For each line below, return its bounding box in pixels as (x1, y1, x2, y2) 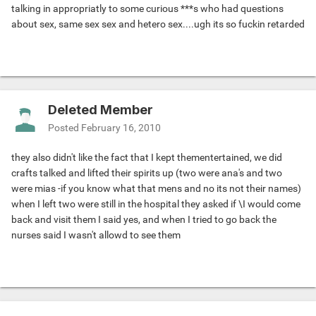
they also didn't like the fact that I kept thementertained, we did (11, 152, 282, 164)
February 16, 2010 (81, 122, 161, 134)
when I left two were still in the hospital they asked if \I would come (11, 198, 300, 210)
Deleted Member (48, 102, 153, 118)
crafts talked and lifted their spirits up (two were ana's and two (11, 167, 282, 179)
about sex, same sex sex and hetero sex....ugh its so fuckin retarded (11, 18, 305, 30)
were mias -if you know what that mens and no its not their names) (11, 183, 301, 195)
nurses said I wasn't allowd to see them (11, 229, 181, 241)
